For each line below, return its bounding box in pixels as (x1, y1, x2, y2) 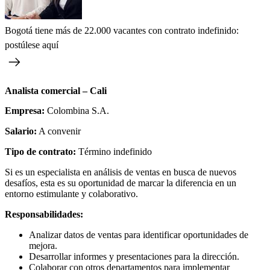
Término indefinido (78, 146, 152, 157)
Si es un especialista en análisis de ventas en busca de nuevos (5, 167, 236, 178)
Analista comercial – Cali (5, 86, 107, 96)
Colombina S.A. (47, 105, 109, 116)
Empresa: (5, 105, 47, 116)
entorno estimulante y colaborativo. (5, 189, 138, 199)
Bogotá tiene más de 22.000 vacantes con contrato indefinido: (5, 25, 239, 36)
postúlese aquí (5, 40, 58, 51)
